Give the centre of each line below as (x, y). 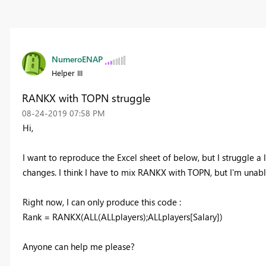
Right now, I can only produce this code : (103, 202)
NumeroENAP (77, 59)
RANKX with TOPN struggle (86, 98)
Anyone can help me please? (78, 247)
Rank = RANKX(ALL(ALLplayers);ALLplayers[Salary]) (122, 217)
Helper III (67, 73)
